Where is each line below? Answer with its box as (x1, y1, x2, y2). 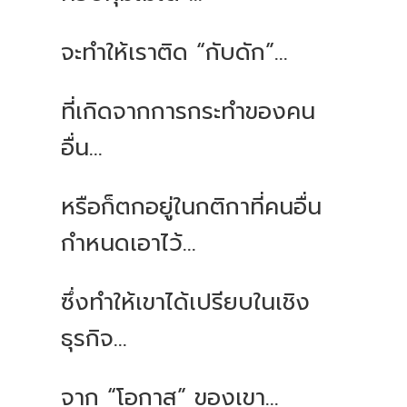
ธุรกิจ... (61, 322, 128, 357)
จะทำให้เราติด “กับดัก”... (61, 35, 289, 71)
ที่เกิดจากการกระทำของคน (61, 94, 316, 130)
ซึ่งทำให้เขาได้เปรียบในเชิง (61, 285, 311, 321)
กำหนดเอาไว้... (61, 226, 197, 262)
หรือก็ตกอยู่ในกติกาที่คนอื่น (61, 190, 323, 225)
